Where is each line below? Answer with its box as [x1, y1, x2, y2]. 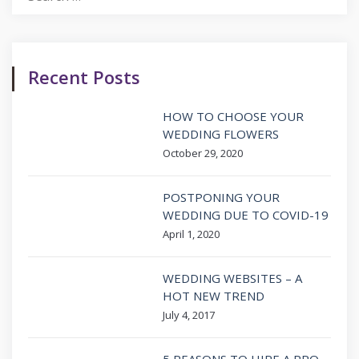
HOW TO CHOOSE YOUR [163, 107, 304, 124]
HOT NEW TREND [163, 287, 264, 304]
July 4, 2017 [163, 307, 215, 322]
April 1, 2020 [163, 226, 220, 241]
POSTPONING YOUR [163, 188, 280, 205]
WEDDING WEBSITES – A [163, 269, 302, 286]
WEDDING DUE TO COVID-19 [163, 206, 329, 223]
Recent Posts [28, 64, 140, 89]
